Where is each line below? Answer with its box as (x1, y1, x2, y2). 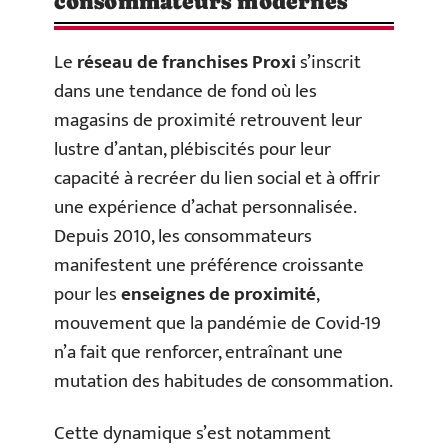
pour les (54, 279, 121, 310)
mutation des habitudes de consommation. (54, 366, 393, 397)
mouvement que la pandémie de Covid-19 (54, 308, 381, 339)
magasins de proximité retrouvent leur (54, 105, 362, 136)
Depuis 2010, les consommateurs (54, 221, 312, 252)
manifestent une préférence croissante (54, 250, 364, 281)
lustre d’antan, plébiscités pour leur (54, 134, 331, 165)
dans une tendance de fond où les (54, 76, 317, 107)
